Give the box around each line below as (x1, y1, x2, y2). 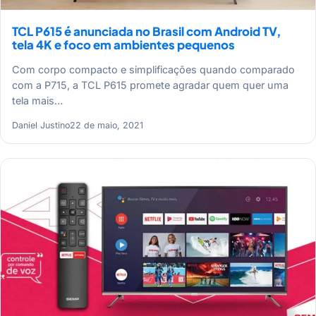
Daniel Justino (12, 119, 70, 130)
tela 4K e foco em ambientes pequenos (12, 37, 235, 53)
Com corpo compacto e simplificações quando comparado (12, 63, 295, 75)
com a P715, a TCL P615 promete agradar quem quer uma (12, 78, 288, 91)
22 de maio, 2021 (70, 119, 143, 130)
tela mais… (12, 94, 63, 107)
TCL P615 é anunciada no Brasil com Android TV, (12, 24, 281, 39)
